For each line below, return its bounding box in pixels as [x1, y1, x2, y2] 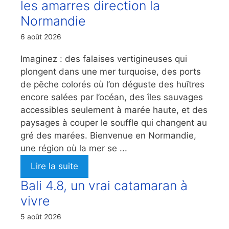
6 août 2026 [20, 32, 61, 41]
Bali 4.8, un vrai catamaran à [20, 178, 188, 194]
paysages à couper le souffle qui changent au [20, 118, 207, 128]
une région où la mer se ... [20, 143, 127, 154]
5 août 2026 [20, 212, 61, 221]
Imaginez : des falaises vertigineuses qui [20, 54, 187, 64]
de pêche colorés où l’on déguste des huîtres [20, 79, 204, 90]
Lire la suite [31, 161, 78, 172]
